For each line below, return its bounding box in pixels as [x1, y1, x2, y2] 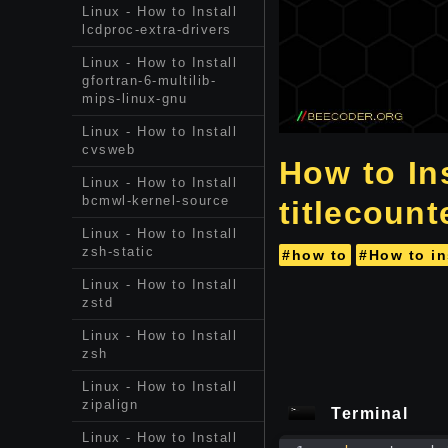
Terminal [331, 405, 408, 423]
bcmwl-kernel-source [82, 193, 230, 208]
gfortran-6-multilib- [82, 73, 216, 88]
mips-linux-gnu [82, 91, 187, 106]
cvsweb [82, 142, 135, 157]
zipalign [82, 397, 138, 412]
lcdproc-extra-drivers [82, 22, 232, 37]
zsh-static [82, 244, 154, 259]
